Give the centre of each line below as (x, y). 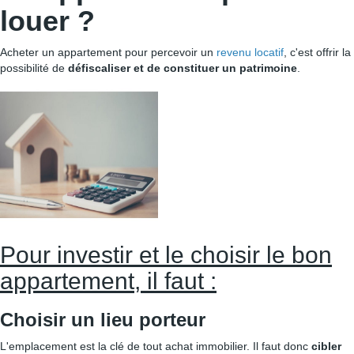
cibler (326, 346)
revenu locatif (250, 52)
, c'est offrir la (317, 52)
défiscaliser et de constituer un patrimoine (183, 68)
